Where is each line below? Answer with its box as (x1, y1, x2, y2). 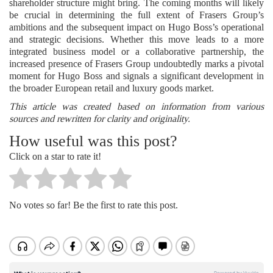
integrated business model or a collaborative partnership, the (9, 44, 264, 58)
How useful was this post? (9, 130, 177, 151)
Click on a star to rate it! (9, 150, 101, 163)
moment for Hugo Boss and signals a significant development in (9, 69, 264, 82)
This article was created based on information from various (9, 99, 264, 113)
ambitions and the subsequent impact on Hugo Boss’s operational (9, 20, 264, 34)
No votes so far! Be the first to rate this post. (9, 199, 178, 212)
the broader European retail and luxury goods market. (9, 81, 214, 94)
